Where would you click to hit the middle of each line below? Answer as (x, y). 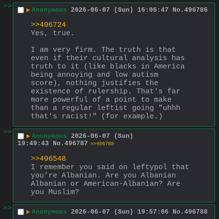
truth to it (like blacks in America (108, 66)
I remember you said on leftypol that (110, 167)
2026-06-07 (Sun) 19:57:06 (120, 212)
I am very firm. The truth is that (103, 50)
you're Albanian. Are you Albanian (103, 175)
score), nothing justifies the (95, 83)
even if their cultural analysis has (108, 58)
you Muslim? (55, 192)
